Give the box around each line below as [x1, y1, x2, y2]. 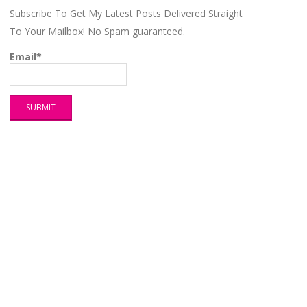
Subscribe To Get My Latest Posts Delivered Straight [10, 7, 243, 21]
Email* [10, 50, 42, 64]
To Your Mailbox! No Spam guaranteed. [10, 25, 185, 38]
